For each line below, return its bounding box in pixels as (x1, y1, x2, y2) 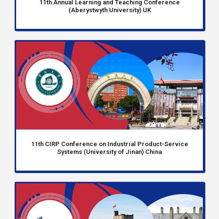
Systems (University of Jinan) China (57, 148, 162, 155)
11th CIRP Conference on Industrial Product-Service (31, 140, 188, 148)
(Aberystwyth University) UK (68, 6, 151, 14)
